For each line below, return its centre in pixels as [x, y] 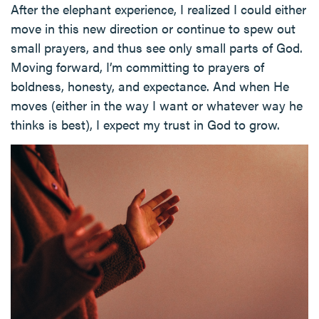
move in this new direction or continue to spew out [153, 28]
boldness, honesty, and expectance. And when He [150, 85]
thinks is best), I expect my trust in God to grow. [145, 124]
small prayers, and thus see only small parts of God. [157, 47]
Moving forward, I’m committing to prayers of [137, 66]
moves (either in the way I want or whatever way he [157, 105]
